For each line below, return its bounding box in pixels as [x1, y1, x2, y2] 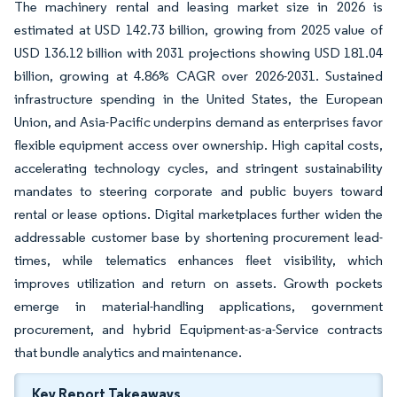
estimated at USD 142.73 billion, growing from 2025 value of [14, 21, 383, 38]
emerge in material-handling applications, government [14, 298, 383, 315]
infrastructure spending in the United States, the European [14, 90, 383, 107]
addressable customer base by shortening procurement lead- [14, 229, 383, 245]
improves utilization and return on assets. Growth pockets [14, 275, 383, 292]
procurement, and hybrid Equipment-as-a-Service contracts [14, 321, 383, 338]
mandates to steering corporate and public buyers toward [14, 183, 383, 199]
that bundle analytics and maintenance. [14, 344, 242, 361]
